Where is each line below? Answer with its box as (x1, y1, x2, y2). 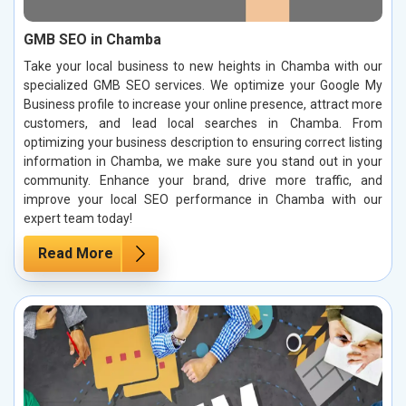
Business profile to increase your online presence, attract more (24, 96, 382, 111)
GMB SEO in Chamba (24, 30, 161, 48)
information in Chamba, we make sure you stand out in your (24, 153, 382, 169)
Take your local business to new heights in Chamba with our (24, 58, 382, 73)
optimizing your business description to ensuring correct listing (24, 134, 382, 150)
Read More (38, 244, 113, 262)
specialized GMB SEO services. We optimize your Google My (24, 77, 382, 92)
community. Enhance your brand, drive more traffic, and (24, 172, 382, 188)
